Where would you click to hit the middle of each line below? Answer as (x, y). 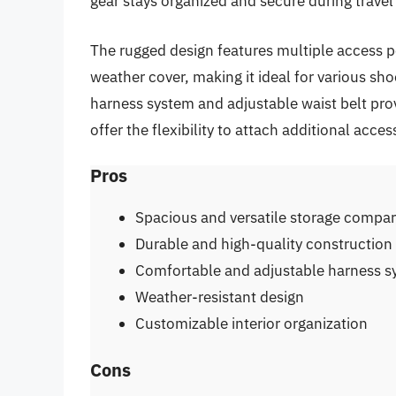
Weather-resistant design (220, 297)
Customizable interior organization (251, 324)
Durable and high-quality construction (264, 244)
